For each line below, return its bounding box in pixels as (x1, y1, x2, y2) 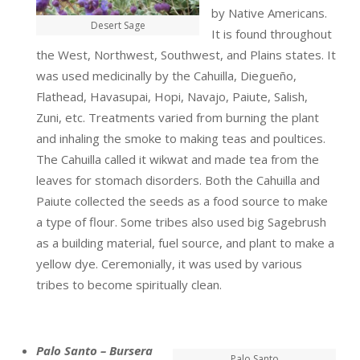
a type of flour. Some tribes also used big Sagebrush (36, 214, 326, 230)
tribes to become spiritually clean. (36, 276, 222, 292)
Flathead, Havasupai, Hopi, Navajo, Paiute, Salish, (36, 88, 308, 104)
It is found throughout (211, 26, 332, 42)
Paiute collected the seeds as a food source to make (36, 193, 328, 209)
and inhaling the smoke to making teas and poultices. (36, 130, 325, 146)
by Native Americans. (211, 5, 327, 21)
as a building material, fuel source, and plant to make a (36, 235, 334, 251)
